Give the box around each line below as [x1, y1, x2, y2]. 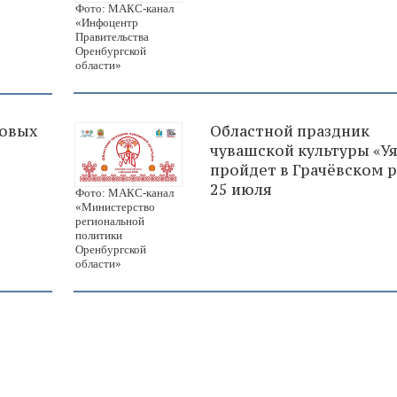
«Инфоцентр [75, 16, 138, 30]
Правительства [75, 30, 149, 44]
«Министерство [75, 200, 155, 214]
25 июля [210, 179, 272, 199]
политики [75, 229, 122, 243]
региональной [75, 214, 144, 229]
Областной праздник [210, 121, 370, 141]
